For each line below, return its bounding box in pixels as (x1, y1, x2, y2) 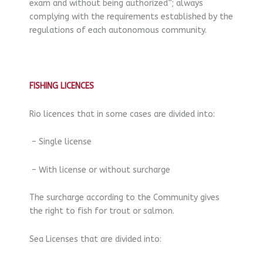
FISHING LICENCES (29, 81, 94, 92)
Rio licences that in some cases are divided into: (29, 109, 215, 119)
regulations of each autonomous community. (29, 25, 207, 36)
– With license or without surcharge (29, 164, 170, 175)
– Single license (29, 137, 92, 147)
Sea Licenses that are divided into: (29, 234, 161, 244)
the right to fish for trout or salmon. (29, 206, 174, 217)
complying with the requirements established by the (29, 12, 233, 22)
